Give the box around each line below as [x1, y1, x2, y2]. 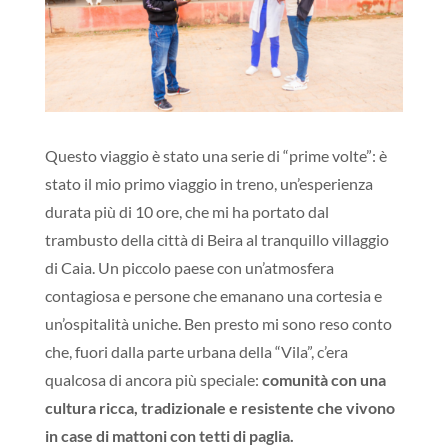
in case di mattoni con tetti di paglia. [44, 425, 294, 445]
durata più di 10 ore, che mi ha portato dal [44, 201, 329, 221]
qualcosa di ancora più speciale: [44, 369, 262, 389]
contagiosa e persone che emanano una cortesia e [44, 285, 382, 305]
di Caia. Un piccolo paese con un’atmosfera [44, 257, 334, 277]
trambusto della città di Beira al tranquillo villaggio [44, 229, 389, 249]
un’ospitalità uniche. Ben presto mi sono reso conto [44, 313, 392, 333]
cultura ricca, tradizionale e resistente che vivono [44, 397, 395, 417]
